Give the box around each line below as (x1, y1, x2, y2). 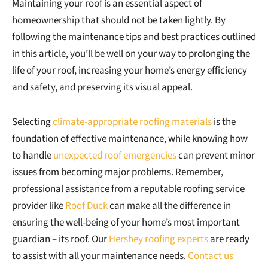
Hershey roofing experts (109, 232, 208, 247)
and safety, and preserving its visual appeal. (12, 80, 193, 95)
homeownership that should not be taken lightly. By (12, 13, 226, 28)
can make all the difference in (108, 199, 231, 214)
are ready (208, 232, 249, 247)
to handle (12, 148, 53, 163)
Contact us (188, 249, 233, 264)
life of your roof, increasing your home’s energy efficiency (12, 63, 247, 78)
